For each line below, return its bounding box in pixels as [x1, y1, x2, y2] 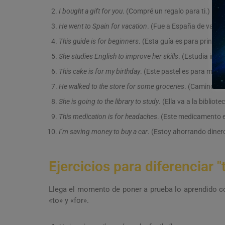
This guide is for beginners [59, 37, 139, 46]
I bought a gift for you [59, 7, 123, 16]
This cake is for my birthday [59, 67, 140, 76]
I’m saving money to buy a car [59, 128, 148, 136]
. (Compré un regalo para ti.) [123, 7, 210, 16]
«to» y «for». [49, 196, 89, 205]
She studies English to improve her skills [59, 52, 178, 61]
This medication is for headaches [59, 113, 157, 121]
